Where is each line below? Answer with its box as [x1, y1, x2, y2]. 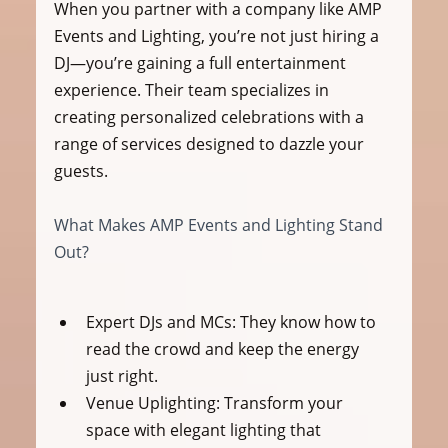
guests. [53, 160, 108, 183]
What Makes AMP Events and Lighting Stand [53, 214, 387, 237]
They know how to [235, 311, 380, 334]
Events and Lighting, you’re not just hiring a [53, 25, 383, 48]
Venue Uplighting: [85, 392, 220, 415]
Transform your [219, 392, 347, 415]
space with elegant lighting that [85, 419, 325, 442]
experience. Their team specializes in [53, 79, 333, 102]
